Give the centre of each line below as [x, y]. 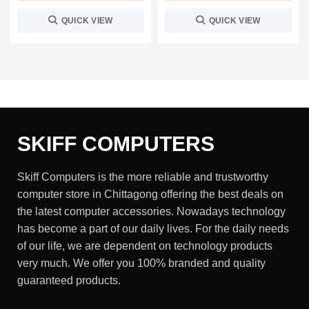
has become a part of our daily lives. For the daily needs [153, 229]
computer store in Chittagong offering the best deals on [150, 194]
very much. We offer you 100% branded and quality [141, 263]
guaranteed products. [69, 280]
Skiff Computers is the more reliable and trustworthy [143, 177]
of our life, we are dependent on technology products [145, 246]
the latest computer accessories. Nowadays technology [151, 211]
